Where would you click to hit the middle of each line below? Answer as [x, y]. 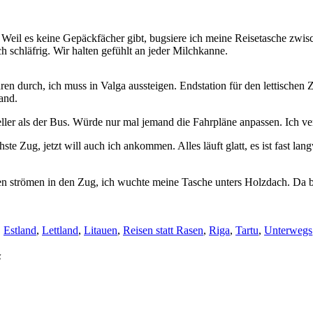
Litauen [101, 230]
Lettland [60, 230]
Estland [20, 230]
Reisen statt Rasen [163, 230]
